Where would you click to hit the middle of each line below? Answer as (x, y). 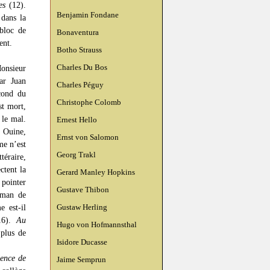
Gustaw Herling (82, 207)
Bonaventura (78, 32)
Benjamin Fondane (88, 15)
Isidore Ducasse (82, 242)
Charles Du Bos (82, 67)
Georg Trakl (76, 155)
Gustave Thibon (83, 190)
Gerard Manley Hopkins (96, 172)
